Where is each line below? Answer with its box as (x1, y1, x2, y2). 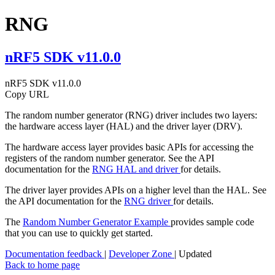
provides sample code (171, 216, 254, 227)
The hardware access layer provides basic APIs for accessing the (5, 141, 254, 152)
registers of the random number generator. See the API (5, 152, 214, 163)
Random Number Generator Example (23, 216, 171, 227)
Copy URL (5, 88, 49, 99)
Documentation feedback (5, 248, 104, 259)
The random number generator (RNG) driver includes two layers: (5, 109, 257, 120)
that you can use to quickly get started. (5, 227, 153, 238)
